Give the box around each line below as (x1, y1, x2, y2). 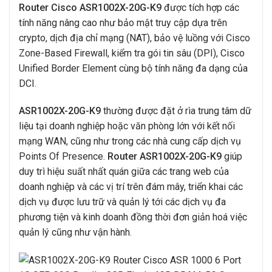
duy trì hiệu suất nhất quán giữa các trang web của (19, 166, 229, 178)
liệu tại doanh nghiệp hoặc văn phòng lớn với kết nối (19, 120, 235, 132)
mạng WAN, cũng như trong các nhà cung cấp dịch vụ (19, 135, 241, 148)
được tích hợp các (161, 1, 239, 13)
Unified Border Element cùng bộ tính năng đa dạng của (19, 62, 248, 74)
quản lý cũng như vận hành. (19, 226, 132, 239)
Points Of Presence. (19, 151, 107, 163)
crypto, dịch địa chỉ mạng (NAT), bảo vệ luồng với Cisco (19, 32, 250, 44)
